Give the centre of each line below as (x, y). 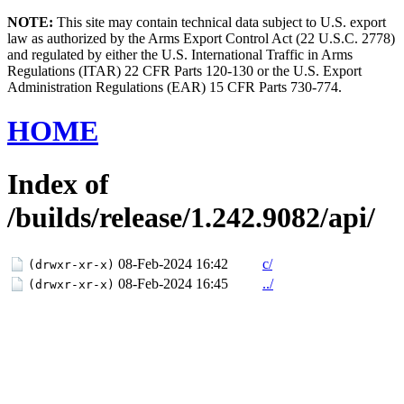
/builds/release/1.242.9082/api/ (191, 217)
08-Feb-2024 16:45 (173, 284)
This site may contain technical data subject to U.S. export (220, 22)
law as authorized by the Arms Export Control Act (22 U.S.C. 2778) (201, 38)
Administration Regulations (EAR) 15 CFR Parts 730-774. (174, 87)
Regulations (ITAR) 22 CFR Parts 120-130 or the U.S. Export (184, 71)
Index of (58, 184)
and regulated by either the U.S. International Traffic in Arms (180, 55)
